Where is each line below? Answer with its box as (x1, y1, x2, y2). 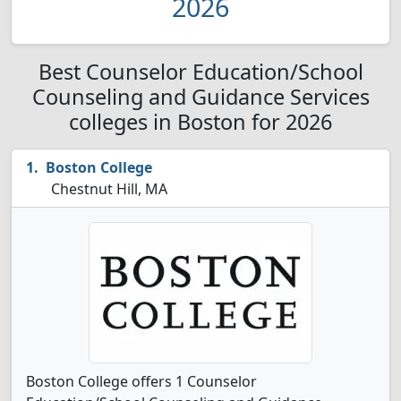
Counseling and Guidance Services (31, 82, 370, 111)
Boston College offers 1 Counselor (26, 371, 257, 391)
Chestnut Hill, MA (47, 179, 167, 199)
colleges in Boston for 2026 (69, 107, 332, 136)
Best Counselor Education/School (38, 57, 363, 86)
